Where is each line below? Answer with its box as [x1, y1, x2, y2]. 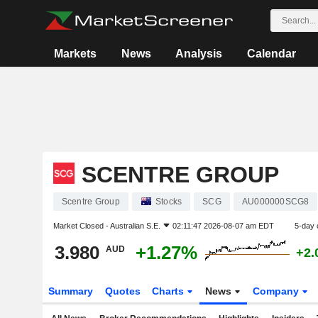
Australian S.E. [109, 221, 160, 230]
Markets [54, 48, 97, 60]
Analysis [175, 48, 223, 60]
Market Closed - [53, 221, 110, 230]
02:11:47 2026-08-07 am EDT [172, 221, 274, 230]
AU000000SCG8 [241, 197, 309, 207]
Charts [152, 285, 187, 297]
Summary [48, 285, 93, 297]
